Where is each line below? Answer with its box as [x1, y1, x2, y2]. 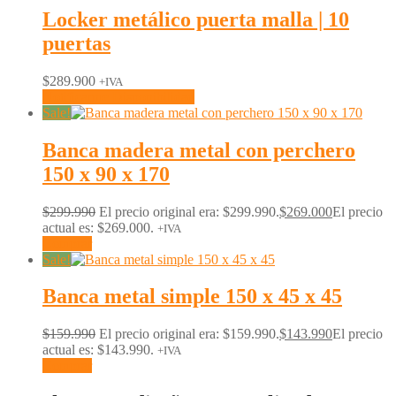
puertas [42, 31, 110, 55]
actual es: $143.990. [42, 342, 154, 358]
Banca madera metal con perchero [42, 138, 355, 162]
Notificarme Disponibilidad [42, 88, 194, 104]
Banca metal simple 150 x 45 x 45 [42, 285, 342, 308]
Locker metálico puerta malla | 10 [42, 7, 349, 31]
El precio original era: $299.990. [99, 203, 279, 219]
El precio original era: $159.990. [99, 326, 279, 342]
